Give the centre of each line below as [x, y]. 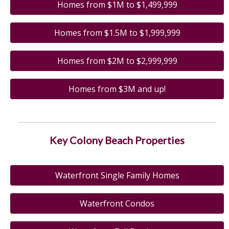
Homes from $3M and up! [117, 89]
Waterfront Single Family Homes [117, 176]
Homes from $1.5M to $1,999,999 [117, 33]
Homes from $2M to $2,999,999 [117, 61]
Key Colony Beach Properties [117, 140]
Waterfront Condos [117, 204]
